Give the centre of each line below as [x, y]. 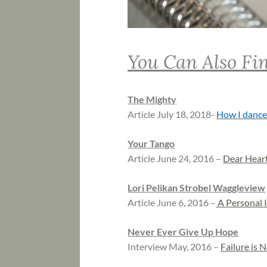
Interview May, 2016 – [174, 247]
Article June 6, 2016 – [172, 203]
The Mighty [152, 100]
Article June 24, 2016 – [176, 159]
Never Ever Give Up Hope [183, 232]
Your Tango [151, 144]
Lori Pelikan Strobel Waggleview [197, 188]
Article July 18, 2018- [172, 114]
